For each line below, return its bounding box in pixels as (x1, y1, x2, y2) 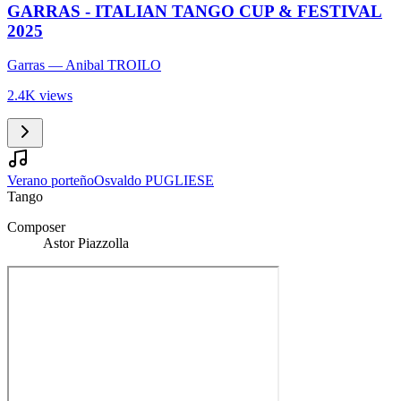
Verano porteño (7, 173, 94, 189)
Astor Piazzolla (43, 235, 129, 252)
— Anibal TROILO (45, 57, 161, 73)
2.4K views (7, 88, 73, 104)
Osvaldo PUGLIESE (94, 173, 214, 189)
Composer (7, 219, 65, 235)
